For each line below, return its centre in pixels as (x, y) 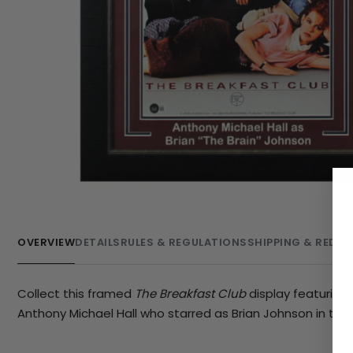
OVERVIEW (46, 242)
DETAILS (98, 242)
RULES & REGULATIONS (184, 242)
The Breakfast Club (190, 293)
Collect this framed (76, 293)
